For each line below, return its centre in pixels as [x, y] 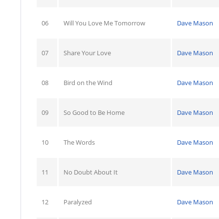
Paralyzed [78, 202]
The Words [79, 142]
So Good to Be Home [94, 112]
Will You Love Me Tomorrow [104, 23]
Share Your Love [87, 53]
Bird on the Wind [88, 82]
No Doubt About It [91, 172]
